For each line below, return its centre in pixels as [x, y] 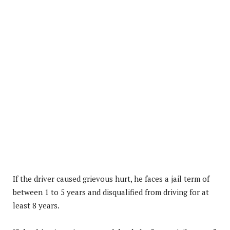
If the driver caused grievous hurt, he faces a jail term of [111, 178]
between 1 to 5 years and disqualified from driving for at [111, 192]
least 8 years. [36, 205]
